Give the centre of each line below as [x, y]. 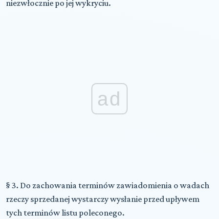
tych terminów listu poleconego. [65, 212]
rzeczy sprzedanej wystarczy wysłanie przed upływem [103, 199]
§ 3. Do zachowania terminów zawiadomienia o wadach [108, 185]
